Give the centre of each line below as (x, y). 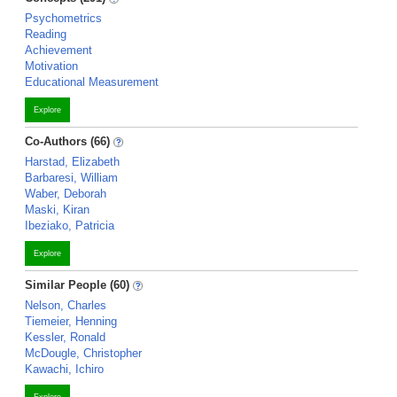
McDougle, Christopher (83, 353)
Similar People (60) (77, 285)
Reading (46, 34)
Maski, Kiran (57, 210)
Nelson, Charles (66, 305)
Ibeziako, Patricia (70, 226)
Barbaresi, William (71, 178)
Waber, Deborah (66, 194)
